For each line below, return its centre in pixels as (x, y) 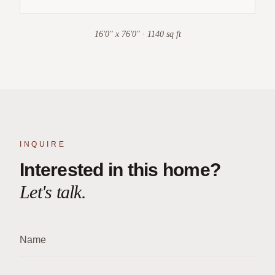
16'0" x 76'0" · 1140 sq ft (137, 34)
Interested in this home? (120, 170)
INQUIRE (43, 145)
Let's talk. (53, 192)
